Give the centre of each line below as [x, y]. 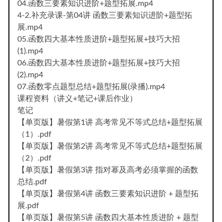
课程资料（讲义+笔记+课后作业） [77, 98]
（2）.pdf [34, 158]
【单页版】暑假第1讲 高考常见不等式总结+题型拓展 [110, 122]
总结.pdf [32, 182]
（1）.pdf [34, 134]
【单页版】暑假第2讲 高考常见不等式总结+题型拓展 [110, 146]
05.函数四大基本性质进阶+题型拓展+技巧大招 [99, 39]
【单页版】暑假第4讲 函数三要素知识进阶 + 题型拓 [108, 194]
